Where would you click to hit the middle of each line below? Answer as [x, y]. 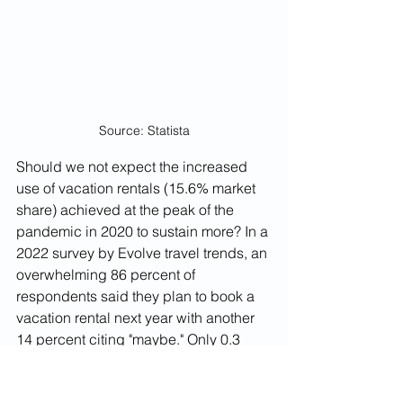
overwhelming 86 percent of [107, 275]
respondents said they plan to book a [137, 296]
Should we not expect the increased [134, 167]
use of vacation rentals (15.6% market [138, 188]
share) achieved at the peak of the [127, 210]
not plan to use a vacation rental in [128, 383]
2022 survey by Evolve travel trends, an [143, 253]
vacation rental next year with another [137, 318]
